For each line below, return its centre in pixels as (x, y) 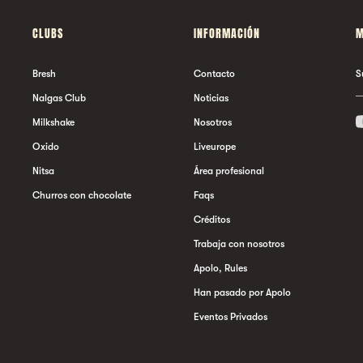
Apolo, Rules (220, 269)
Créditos (212, 220)
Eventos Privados (231, 317)
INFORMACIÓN (227, 34)
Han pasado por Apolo (242, 293)
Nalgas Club (59, 98)
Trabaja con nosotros (239, 244)
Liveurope (215, 147)
